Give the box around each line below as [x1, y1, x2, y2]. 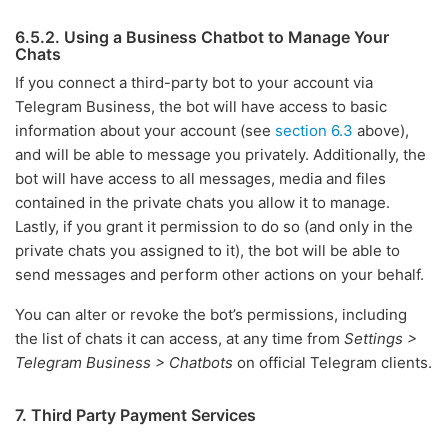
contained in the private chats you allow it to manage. [15, 193, 390, 212]
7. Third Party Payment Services [15, 405, 256, 425]
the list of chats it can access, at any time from [15, 329, 344, 348]
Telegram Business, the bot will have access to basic [15, 97, 387, 116]
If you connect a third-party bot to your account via [15, 73, 373, 92]
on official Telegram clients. [233, 353, 432, 372]
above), [353, 121, 409, 140]
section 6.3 [275, 121, 353, 140]
